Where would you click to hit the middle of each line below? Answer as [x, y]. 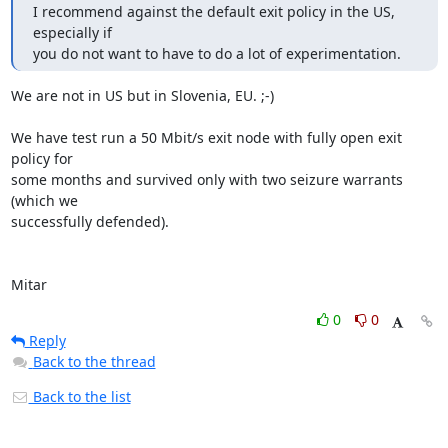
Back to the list [79, 396]
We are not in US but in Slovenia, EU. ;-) [142, 95]
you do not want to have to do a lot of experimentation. [216, 53]
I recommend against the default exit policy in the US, [213, 11]
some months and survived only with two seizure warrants [206, 179]
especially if [72, 32]
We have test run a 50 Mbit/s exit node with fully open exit [206, 137]
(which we [44, 200]
